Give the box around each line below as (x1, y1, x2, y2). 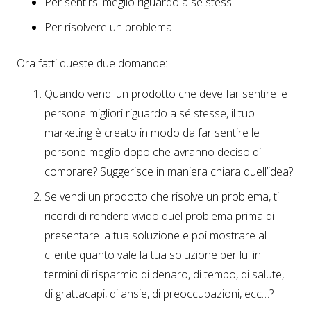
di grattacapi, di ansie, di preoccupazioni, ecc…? (44, 286, 274, 302)
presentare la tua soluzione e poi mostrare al (44, 228, 267, 244)
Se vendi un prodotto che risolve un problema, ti (44, 189, 279, 205)
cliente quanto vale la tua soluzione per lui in (44, 247, 261, 263)
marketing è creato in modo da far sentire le (44, 125, 260, 141)
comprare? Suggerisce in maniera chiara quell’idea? (44, 164, 293, 180)
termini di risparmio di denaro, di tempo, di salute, (44, 267, 284, 283)
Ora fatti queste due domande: (17, 56, 167, 72)
